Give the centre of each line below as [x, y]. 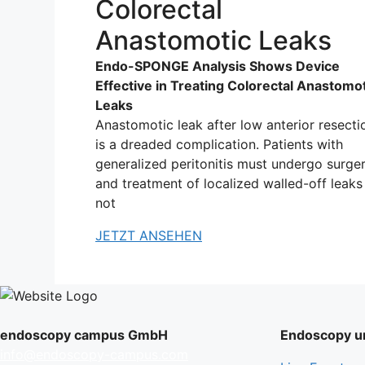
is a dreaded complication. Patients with [219, 144]
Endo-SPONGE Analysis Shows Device [218, 66]
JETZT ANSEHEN [149, 235]
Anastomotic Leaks [213, 40]
